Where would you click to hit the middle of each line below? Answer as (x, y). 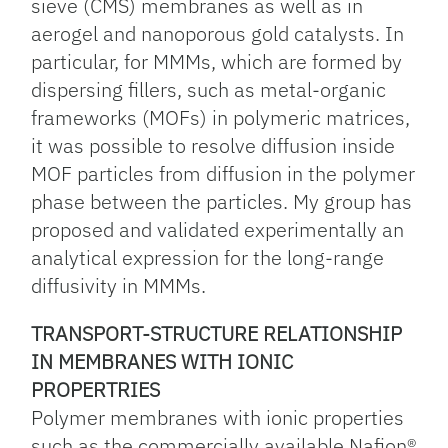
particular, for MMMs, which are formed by (217, 61)
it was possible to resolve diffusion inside (213, 145)
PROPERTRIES (96, 389)
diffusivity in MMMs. (119, 285)
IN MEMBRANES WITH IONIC (162, 361)
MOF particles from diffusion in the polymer (223, 173)
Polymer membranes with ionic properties (218, 417)
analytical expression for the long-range (208, 257)
